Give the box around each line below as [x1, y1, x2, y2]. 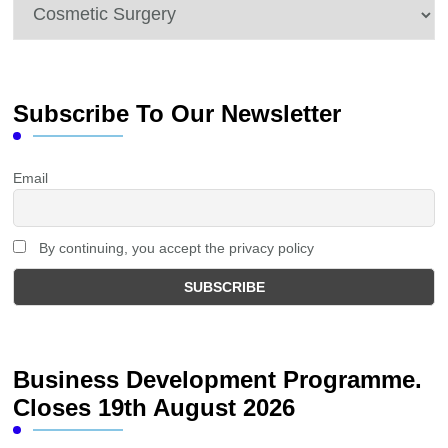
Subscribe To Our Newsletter [13, 99, 342, 127]
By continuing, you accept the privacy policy [35, 239, 315, 256]
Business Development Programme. [13, 366, 423, 394]
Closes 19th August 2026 [13, 394, 296, 422]
